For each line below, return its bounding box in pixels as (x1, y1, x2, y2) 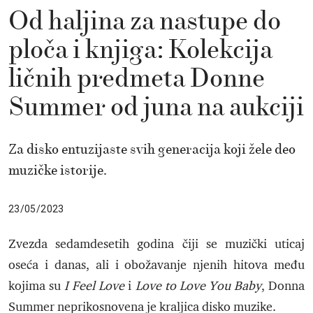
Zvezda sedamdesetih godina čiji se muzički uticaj (8, 236, 305, 252)
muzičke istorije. (8, 161, 107, 180)
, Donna (261, 278, 305, 294)
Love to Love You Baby (135, 278, 261, 294)
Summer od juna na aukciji (8, 91, 304, 125)
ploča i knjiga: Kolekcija (8, 34, 272, 68)
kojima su (8, 278, 65, 294)
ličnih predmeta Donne (8, 62, 265, 96)
